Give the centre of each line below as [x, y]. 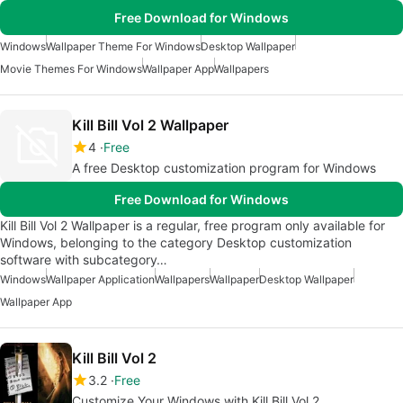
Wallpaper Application [100, 280]
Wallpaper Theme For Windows [123, 47]
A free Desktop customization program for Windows [224, 168]
